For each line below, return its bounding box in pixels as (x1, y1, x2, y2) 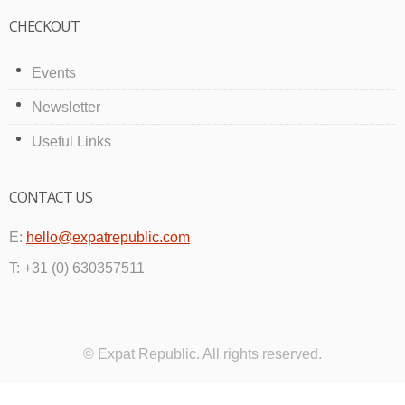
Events (32, 65, 76, 80)
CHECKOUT (9, 15, 80, 36)
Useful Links (32, 134, 111, 149)
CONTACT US (9, 187, 92, 207)
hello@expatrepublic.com (26, 230, 190, 246)
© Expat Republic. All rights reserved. (83, 346, 322, 363)
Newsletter (32, 99, 100, 115)
